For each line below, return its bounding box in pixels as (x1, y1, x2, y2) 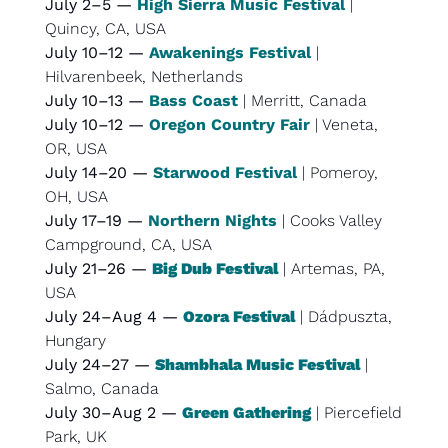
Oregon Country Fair (149, 114, 310, 134)
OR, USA (45, 138, 107, 158)
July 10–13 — (45, 90, 149, 110)
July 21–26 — (45, 258, 152, 278)
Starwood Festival (153, 162, 297, 182)
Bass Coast (149, 90, 238, 110)
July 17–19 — (45, 210, 148, 230)
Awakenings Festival (149, 42, 311, 62)
